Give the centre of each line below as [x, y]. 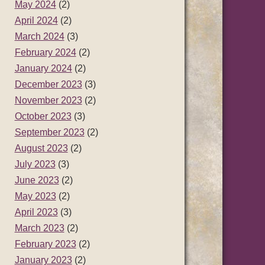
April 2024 [36, 20]
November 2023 [48, 100]
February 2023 [45, 244]
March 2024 [39, 36]
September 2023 [49, 132]
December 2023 [48, 84]
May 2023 [35, 196]
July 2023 [35, 164]
